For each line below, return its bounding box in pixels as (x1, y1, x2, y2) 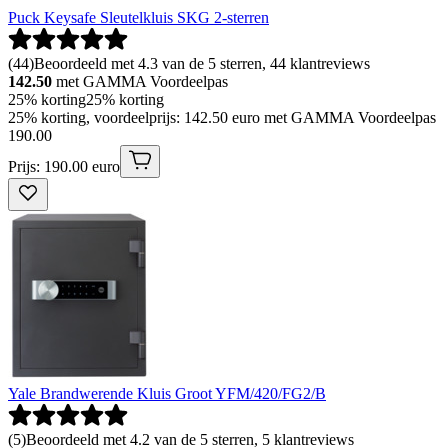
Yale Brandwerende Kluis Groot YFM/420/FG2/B (8, 384, 326, 402)
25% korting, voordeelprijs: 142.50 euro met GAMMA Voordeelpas (8, 108, 436, 126)
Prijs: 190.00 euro (8, 157, 120, 175)
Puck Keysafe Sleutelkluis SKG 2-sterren (8, 8, 269, 26)
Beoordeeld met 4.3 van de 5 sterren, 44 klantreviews (34, 54, 370, 72)
